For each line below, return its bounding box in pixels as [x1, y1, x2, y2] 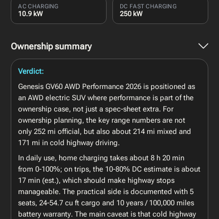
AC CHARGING [18, 2, 59, 10]
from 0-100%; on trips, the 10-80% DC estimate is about [18, 164, 201, 174]
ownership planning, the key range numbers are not [18, 115, 186, 125]
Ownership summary [11, 41, 92, 51]
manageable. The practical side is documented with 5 [18, 187, 194, 196]
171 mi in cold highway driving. [18, 138, 120, 147]
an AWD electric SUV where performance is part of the [18, 93, 194, 102]
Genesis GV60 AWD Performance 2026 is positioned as [18, 82, 196, 91]
